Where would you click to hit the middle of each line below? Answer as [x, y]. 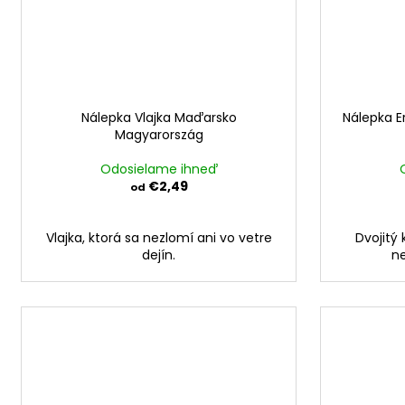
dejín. [159, 255]
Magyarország [159, 135]
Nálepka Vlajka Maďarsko [159, 118]
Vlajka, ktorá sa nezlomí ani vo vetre [159, 238]
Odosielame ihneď [159, 170]
